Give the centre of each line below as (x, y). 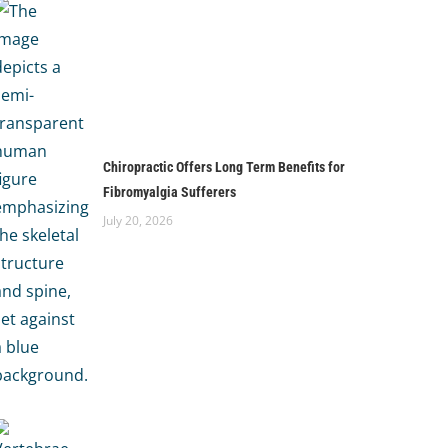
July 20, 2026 (138, 220)
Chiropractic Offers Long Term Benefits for (224, 167)
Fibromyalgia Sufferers (169, 192)
